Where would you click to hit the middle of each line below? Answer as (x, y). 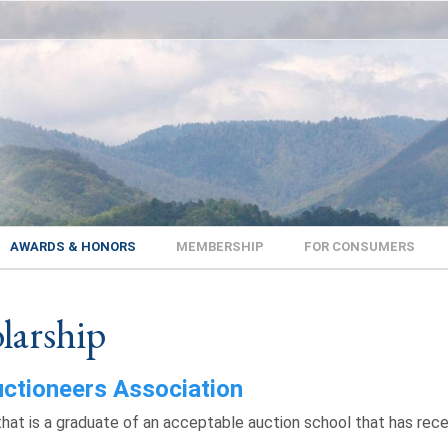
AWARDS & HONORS (73, 246)
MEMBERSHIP (220, 246)
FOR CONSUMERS (359, 246)
